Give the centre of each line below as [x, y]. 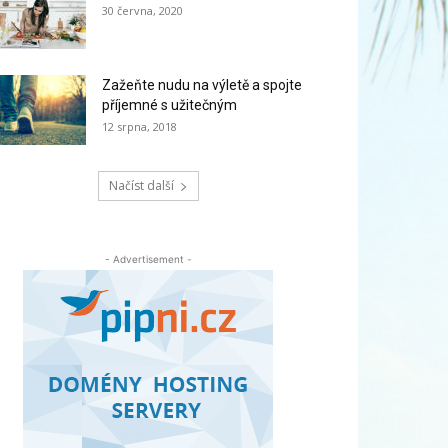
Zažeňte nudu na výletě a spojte [202, 85]
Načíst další [141, 185]
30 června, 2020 [142, 10]
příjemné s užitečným [169, 105]
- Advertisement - [148, 259]
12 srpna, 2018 [139, 126]
